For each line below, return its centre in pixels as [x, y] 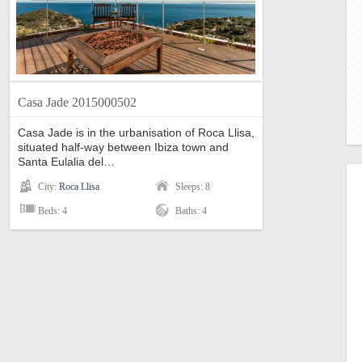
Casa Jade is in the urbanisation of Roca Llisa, [136, 133]
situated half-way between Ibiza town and [123, 147]
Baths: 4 [191, 211]
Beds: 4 [53, 211]
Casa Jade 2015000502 [77, 102]
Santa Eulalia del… [66, 162]
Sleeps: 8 [193, 187]
